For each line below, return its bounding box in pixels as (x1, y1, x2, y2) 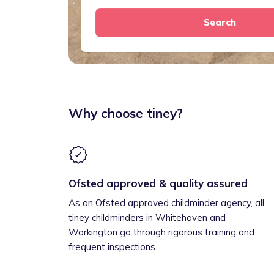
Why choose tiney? (68, 105, 183, 121)
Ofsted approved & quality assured (68, 177, 248, 190)
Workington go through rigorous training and (68, 226, 254, 238)
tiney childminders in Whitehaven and (68, 212, 226, 223)
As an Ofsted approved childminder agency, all (68, 197, 264, 209)
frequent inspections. (68, 241, 157, 253)
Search (204, 17, 236, 28)
